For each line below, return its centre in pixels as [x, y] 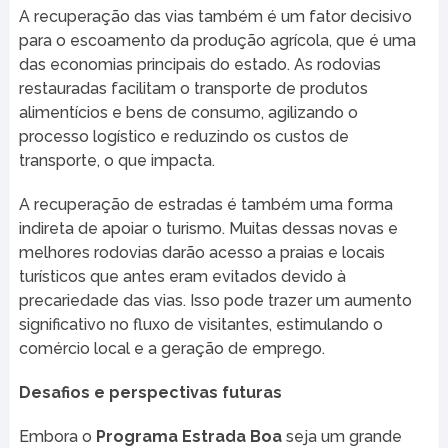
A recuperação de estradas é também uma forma [205, 204]
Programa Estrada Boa [188, 436]
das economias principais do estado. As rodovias [199, 64]
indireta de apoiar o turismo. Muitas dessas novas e [208, 228]
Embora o [57, 436]
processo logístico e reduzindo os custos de [183, 136]
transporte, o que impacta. [116, 160]
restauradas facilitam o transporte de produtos [193, 88]
